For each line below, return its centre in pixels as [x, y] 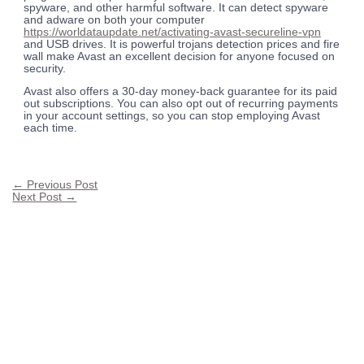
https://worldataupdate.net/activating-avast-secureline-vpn [173, 32]
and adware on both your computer [115, 19]
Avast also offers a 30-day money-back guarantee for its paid [181, 92]
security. [45, 68]
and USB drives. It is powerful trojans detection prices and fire [182, 44]
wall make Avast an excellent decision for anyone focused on [180, 56]
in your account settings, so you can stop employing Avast [172, 116]
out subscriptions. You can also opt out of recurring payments [181, 104]
